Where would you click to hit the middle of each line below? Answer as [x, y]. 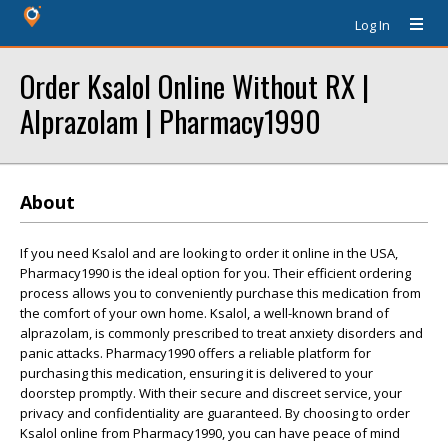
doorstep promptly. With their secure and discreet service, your [211, 393]
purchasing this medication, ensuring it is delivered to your [196, 373]
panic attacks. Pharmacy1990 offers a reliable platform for [195, 353]
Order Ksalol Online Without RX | [194, 85]
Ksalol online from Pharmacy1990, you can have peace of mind [210, 433]
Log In [372, 25]
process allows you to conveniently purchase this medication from [220, 293]
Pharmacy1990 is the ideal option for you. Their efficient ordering [215, 273]
